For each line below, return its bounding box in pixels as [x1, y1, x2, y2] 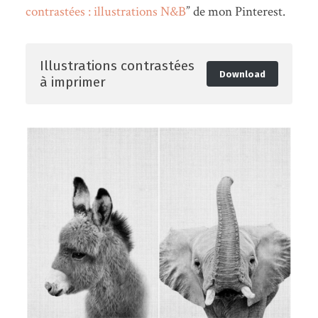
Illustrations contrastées [39, 57, 194, 75]
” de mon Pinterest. [185, 3, 285, 21]
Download [219, 68, 265, 79]
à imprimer [39, 74, 106, 91]
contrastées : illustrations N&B [25, 3, 186, 21]
